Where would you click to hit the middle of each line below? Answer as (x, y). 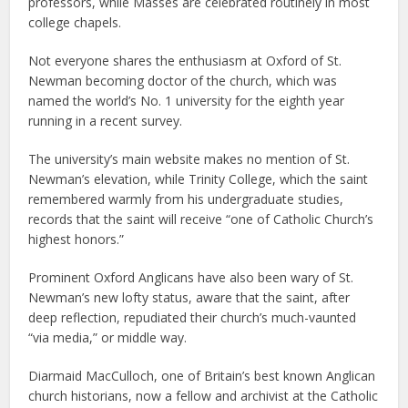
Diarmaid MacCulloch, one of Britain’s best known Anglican (202, 375)
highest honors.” (76, 239)
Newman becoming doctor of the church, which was (183, 80)
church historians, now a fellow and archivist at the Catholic (204, 395)
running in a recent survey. (106, 120)
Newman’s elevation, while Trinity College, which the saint (199, 178)
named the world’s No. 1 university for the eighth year (187, 100)
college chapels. (75, 22)
